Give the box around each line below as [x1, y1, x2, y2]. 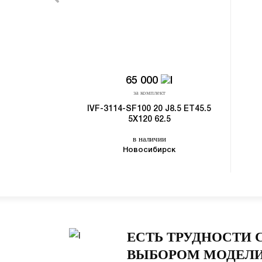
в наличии [132, 133, 166, 144]
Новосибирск [123, 147, 176, 154]
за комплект [133, 87, 166, 97]
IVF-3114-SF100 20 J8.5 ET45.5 [87, 105, 212, 113]
